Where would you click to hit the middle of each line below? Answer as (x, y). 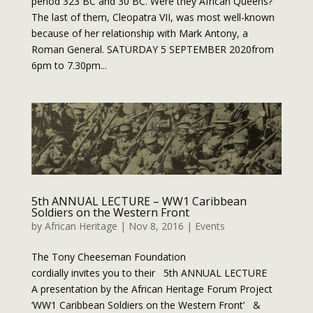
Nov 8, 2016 (156, 226)
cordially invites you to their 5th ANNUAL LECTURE (149, 273)
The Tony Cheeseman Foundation (108, 257)
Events (210, 226)
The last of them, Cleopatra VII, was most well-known (153, 17)
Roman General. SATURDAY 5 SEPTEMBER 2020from (152, 50)
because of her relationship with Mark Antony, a (139, 34)
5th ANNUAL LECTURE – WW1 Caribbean (139, 202)
